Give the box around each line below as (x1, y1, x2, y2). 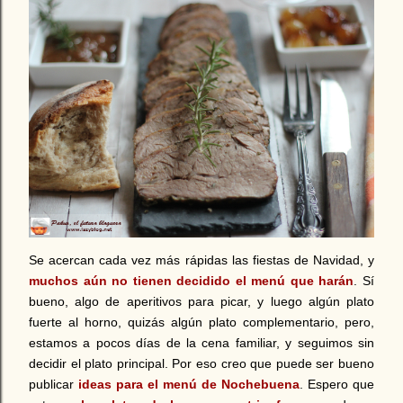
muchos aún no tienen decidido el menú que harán (29, 273, 354, 288)
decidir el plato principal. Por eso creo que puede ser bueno (29, 356, 374, 371)
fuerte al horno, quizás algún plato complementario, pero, (29, 315, 374, 329)
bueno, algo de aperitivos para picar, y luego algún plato (29, 294, 374, 309)
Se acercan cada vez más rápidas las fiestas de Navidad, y (29, 253, 374, 267)
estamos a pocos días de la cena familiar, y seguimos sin (29, 336, 374, 350)
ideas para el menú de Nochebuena (78, 377, 300, 391)
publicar (29, 377, 78, 391)
